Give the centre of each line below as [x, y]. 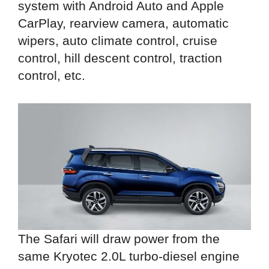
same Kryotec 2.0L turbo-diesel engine [129, 256]
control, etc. [52, 76]
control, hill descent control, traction [120, 58]
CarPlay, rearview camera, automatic [123, 23]
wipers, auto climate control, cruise [118, 41]
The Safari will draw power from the [119, 238]
